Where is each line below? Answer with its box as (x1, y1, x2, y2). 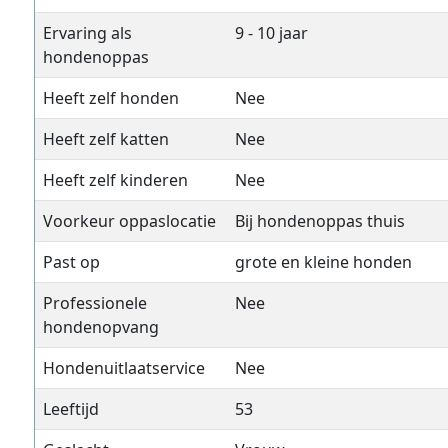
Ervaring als (43, 22, 132, 44)
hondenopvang (43, 316, 159, 338)
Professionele (43, 292, 147, 314)
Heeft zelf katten (43, 128, 169, 150)
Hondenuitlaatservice (43, 357, 205, 379)
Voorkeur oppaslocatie (43, 210, 216, 232)
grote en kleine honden (235, 251, 412, 273)
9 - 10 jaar (235, 22, 308, 44)
